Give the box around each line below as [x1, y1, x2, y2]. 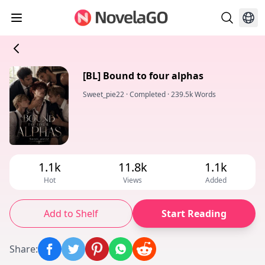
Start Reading [161, 207, 227, 221]
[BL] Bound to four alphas [83, 69, 203, 82]
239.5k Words [171, 89, 216, 99]
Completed [130, 89, 166, 99]
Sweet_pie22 [83, 89, 124, 99]
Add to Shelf [44, 207, 98, 221]
